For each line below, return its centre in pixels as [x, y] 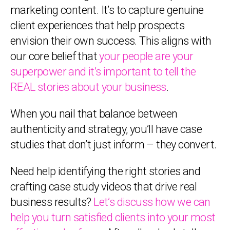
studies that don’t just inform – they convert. [113, 145]
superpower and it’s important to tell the [103, 72]
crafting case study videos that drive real [104, 187]
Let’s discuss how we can [152, 202]
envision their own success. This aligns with [111, 41]
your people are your [146, 56]
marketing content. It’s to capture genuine [107, 10]
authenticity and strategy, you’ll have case [106, 129]
